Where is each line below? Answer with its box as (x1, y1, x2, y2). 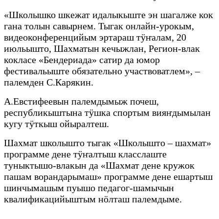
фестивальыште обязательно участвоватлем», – (4, 66, 200, 77)
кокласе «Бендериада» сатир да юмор (4, 54, 160, 66)
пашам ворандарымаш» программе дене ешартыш (4, 171, 213, 182)
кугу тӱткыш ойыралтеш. (4, 118, 109, 130)
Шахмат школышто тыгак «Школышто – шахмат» (4, 137, 211, 149)
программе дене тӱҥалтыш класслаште (4, 149, 167, 160)
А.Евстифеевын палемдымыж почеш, (4, 96, 159, 107)
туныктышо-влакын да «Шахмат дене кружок (4, 160, 195, 171)
